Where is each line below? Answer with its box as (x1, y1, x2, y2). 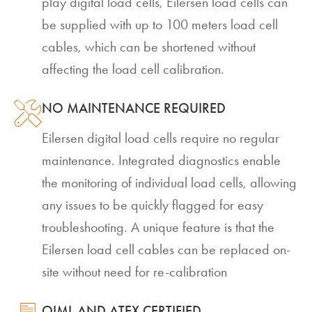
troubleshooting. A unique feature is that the (42, 219, 274, 236)
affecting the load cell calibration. (42, 61, 228, 78)
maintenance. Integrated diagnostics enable (42, 152, 281, 169)
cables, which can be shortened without (42, 38, 256, 56)
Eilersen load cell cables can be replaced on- (42, 241, 290, 258)
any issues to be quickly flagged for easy (42, 196, 263, 214)
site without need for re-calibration (42, 263, 227, 281)
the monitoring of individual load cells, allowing (42, 174, 297, 192)
